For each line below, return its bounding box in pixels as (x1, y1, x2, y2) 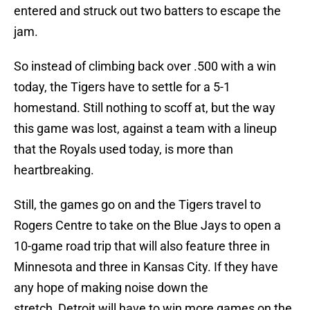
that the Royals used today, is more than (14, 142, 233, 157)
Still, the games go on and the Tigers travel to (14, 197, 261, 212)
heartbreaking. (14, 163, 94, 178)
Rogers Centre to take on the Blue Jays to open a (14, 218, 281, 233)
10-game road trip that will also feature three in (14, 239, 270, 254)
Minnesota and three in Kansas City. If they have (14, 259, 278, 275)
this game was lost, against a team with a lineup (14, 121, 277, 136)
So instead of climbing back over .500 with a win (14, 59, 276, 74)
